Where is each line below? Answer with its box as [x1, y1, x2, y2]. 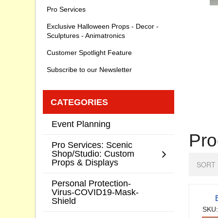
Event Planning [52, 119, 110, 129]
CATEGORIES [51, 97, 108, 108]
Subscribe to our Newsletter [47, 66, 132, 74]
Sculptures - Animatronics [47, 32, 125, 40]
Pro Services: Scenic [52, 140, 132, 150]
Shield [52, 196, 76, 206]
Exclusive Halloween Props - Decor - [47, 22, 159, 31]
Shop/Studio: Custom [52, 148, 134, 159]
